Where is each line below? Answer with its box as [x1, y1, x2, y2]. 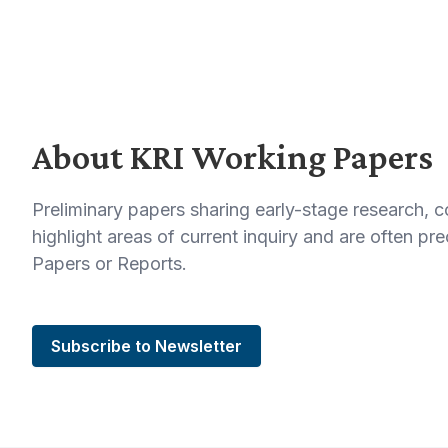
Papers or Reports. [32, 253, 187, 274]
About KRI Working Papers [32, 137, 433, 177]
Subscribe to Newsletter [51, 336, 242, 356]
